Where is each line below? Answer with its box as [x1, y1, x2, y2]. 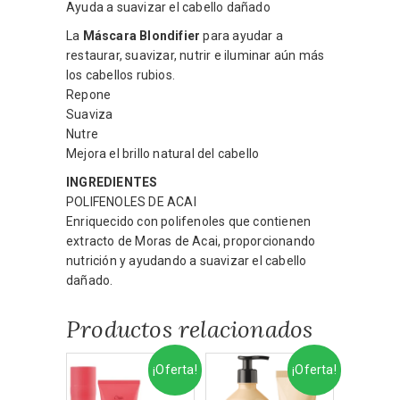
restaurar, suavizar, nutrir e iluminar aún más [66, 47, 325, 62]
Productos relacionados [66, 313, 313, 344]
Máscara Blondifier [82, 28, 201, 43]
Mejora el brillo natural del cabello [66, 146, 260, 161]
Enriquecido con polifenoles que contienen [66, 213, 312, 229]
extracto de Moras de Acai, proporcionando [66, 233, 316, 248]
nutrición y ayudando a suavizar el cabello [66, 253, 307, 268]
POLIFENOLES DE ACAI [66, 194, 196, 209]
